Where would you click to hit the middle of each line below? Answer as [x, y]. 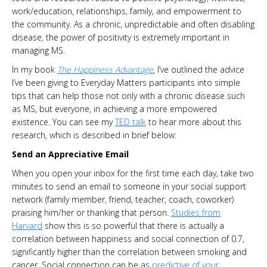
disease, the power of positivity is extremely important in [121, 38]
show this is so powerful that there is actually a [133, 226]
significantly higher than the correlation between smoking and [129, 252]
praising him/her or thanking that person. [91, 213]
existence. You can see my [63, 122]
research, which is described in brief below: [94, 135]
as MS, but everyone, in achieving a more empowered [114, 109]
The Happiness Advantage [105, 70]
